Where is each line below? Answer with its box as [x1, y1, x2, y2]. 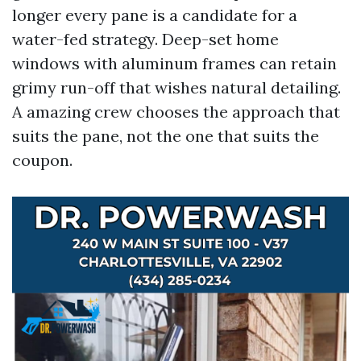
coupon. [12, 150, 73, 170]
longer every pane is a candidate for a [12, 5, 297, 25]
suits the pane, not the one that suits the [12, 126, 319, 146]
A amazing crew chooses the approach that [12, 102, 340, 122]
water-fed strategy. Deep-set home [12, 29, 279, 49]
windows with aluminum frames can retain [12, 53, 337, 73]
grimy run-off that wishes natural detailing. [12, 77, 341, 98]
